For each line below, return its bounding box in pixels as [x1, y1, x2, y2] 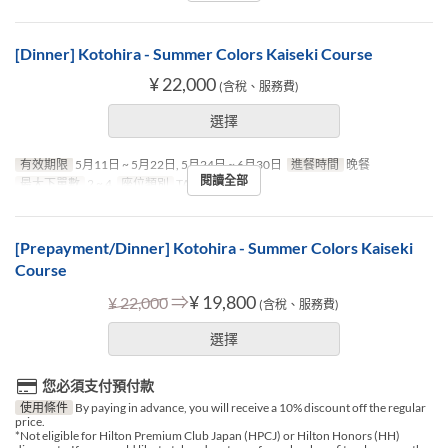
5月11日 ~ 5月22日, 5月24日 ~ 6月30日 [72, 156, 282, 172]
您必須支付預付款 [42, 376, 154, 394]
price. [15, 413, 45, 429]
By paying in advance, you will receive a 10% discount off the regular [72, 399, 426, 415]
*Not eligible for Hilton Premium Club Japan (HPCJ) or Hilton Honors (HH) [15, 427, 400, 443]
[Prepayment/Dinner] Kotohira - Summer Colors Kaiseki [15, 237, 413, 257]
